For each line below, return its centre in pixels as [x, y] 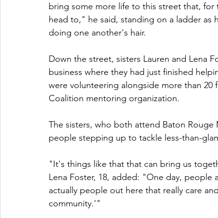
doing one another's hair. [97, 32]
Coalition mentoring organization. [114, 98]
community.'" [75, 203]
